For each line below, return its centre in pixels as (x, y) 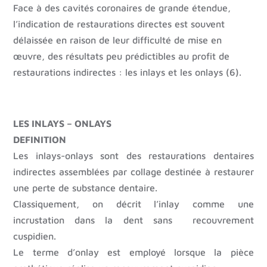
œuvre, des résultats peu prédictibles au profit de (122, 56)
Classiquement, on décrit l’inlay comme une (133, 204)
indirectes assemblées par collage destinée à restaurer (133, 172)
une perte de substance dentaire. (86, 188)
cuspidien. (35, 236)
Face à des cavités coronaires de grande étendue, (122, 8)
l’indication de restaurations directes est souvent (119, 24)
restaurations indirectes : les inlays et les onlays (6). (128, 72)
